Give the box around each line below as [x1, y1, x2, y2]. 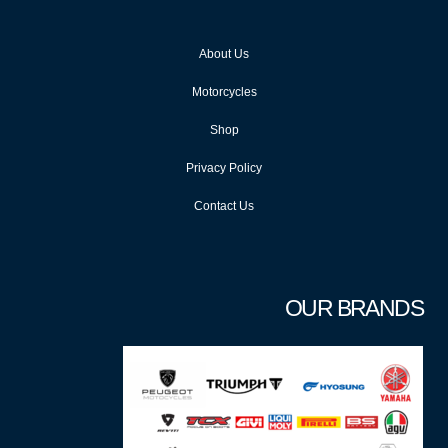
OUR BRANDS [285, 295, 423, 321]
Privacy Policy [186, 161, 262, 175]
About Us [199, 47, 249, 61]
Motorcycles [191, 85, 257, 99]
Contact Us [194, 199, 254, 213]
